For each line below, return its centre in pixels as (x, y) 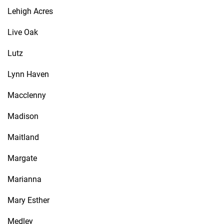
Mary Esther (28, 200)
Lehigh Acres (30, 11)
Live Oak (23, 32)
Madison (23, 116)
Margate (22, 158)
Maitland (23, 137)
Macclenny (27, 95)
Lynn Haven (28, 74)
